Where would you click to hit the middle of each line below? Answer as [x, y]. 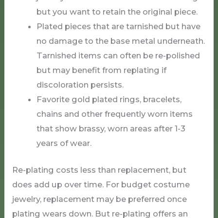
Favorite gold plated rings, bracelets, [109, 100]
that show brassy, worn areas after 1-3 [111, 129]
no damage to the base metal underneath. [120, 41]
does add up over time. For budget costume [101, 184]
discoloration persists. [80, 85]
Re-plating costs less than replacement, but [100, 170]
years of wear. [64, 143]
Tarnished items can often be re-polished [118, 56]
